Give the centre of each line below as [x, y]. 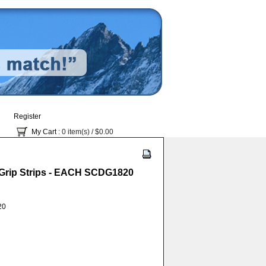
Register [27, 116]
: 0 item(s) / [76, 132]
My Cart [44, 132]
